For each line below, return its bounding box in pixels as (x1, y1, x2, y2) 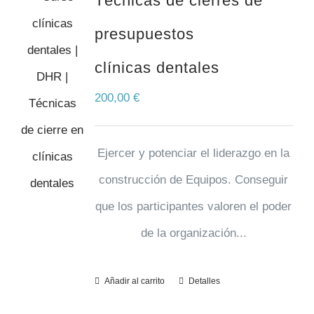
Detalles (188, 276, 220, 286)
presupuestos (94, 25, 194, 43)
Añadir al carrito (104, 276, 165, 286)
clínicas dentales (94, 59, 219, 76)
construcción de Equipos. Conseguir (99, 173, 289, 186)
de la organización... (140, 226, 247, 240)
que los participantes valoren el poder (95, 200, 292, 213)
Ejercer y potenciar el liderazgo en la (97, 146, 290, 160)
